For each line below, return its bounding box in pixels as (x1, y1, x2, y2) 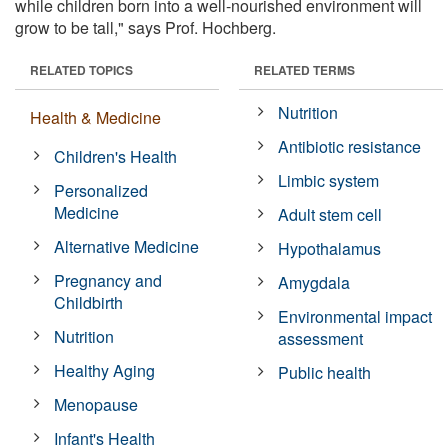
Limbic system (278, 168, 380, 192)
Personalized (54, 178, 149, 202)
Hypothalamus (278, 236, 382, 260)
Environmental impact (278, 304, 433, 328)
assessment (278, 326, 364, 350)
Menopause (54, 392, 139, 416)
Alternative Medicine (54, 234, 200, 258)
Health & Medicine (30, 105, 161, 129)
